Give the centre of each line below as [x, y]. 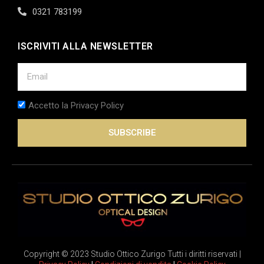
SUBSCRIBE [132, 132]
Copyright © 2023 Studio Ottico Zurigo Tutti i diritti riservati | [132, 254]
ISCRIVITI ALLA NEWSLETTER [85, 46]
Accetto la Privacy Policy [76, 105]
